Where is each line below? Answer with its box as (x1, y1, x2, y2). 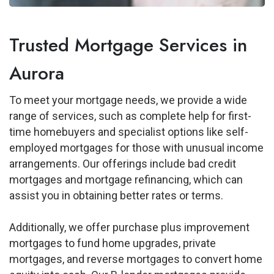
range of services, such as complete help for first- (9, 109, 251, 122)
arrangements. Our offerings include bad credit (9, 157, 236, 170)
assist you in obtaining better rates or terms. (9, 188, 223, 202)
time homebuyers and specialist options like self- (9, 125, 248, 138)
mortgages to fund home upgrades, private (9, 236, 216, 250)
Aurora (9, 59, 64, 86)
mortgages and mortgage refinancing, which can (9, 172, 243, 186)
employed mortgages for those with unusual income (9, 141, 264, 154)
